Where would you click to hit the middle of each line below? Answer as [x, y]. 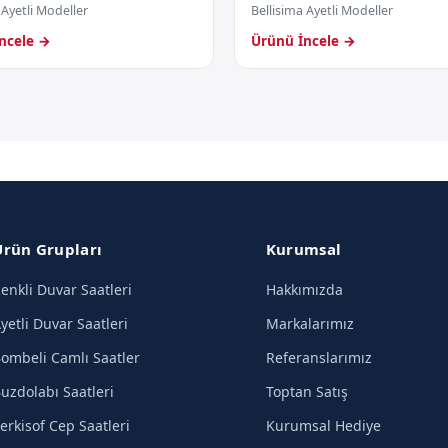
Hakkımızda [304, 289]
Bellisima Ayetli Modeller [322, 10]
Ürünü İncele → [303, 41]
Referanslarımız [318, 357]
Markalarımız [309, 323]
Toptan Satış [306, 391]
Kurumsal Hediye [323, 425]
